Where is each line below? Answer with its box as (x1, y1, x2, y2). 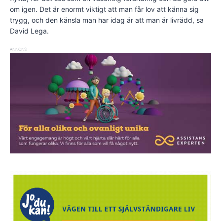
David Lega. (10, 26, 49, 35)
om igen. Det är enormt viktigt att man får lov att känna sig (10, 4, 199, 13)
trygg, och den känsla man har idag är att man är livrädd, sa (10, 15, 204, 24)
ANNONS (10, 46, 27, 52)
